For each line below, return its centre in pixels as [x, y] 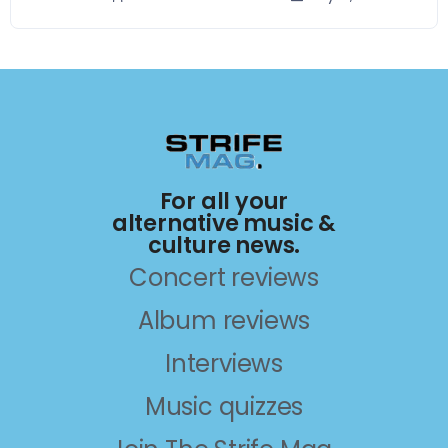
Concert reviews [224, 278]
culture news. [224, 245]
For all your [224, 201]
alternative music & [224, 223]
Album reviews [224, 321]
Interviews [224, 364]
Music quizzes [224, 407]
